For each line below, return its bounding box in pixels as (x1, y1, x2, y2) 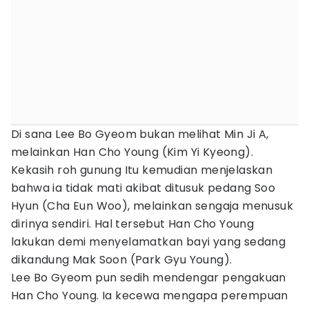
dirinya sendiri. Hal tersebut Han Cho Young (11, 216, 255, 232)
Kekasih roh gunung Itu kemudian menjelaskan (11, 162, 273, 178)
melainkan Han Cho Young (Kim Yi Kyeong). (11, 144, 253, 160)
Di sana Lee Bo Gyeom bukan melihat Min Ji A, (11, 126, 269, 142)
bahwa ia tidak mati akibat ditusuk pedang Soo (11, 180, 275, 196)
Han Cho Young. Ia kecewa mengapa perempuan (11, 288, 288, 303)
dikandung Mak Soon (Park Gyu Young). (11, 252, 232, 268)
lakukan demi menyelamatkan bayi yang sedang (11, 234, 286, 250)
